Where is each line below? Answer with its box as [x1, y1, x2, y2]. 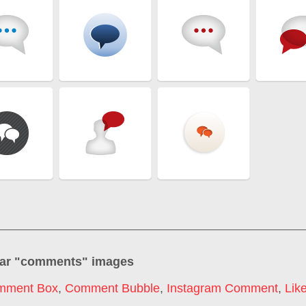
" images [82, 254, 134, 268]
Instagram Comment [167, 281, 278, 296]
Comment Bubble [65, 281, 160, 296]
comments [20, 254, 82, 268]
